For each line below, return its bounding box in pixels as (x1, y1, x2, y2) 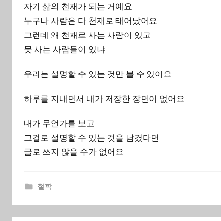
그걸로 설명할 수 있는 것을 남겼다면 (24, 133, 159, 143)
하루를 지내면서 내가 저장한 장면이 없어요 (24, 94, 184, 104)
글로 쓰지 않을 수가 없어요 (24, 147, 124, 157)
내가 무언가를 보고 (24, 118, 95, 129)
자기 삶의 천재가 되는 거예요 (24, 1, 132, 11)
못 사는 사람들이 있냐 (24, 44, 105, 54)
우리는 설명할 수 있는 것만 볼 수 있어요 (24, 69, 172, 79)
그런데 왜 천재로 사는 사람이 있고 (24, 30, 151, 40)
